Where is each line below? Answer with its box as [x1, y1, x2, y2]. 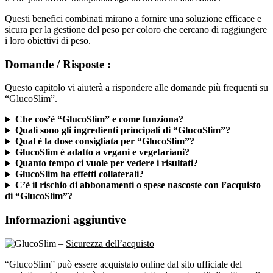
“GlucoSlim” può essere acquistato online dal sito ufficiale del [5, 247, 242, 258]
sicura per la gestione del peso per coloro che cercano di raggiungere [5, 13, 267, 24]
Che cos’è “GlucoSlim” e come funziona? [15, 103, 183, 114]
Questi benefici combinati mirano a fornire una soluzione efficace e [5, 2, 261, 13]
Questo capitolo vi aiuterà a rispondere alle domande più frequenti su [5, 71, 268, 82]
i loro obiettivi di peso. [5, 24, 91, 35]
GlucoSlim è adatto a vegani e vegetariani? [15, 136, 190, 147]
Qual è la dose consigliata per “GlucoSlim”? [15, 125, 194, 136]
